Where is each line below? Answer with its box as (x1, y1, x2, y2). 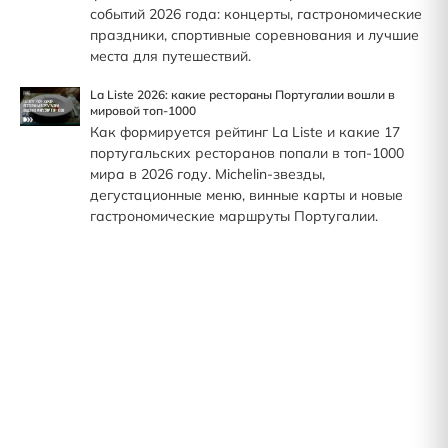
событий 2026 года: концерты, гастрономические (90, 4, 422, 23)
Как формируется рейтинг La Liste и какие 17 (90, 122, 400, 141)
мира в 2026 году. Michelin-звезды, (90, 164, 325, 183)
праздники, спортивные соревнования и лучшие (90, 25, 419, 44)
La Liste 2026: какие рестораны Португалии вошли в (90, 86, 395, 102)
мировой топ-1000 (90, 102, 196, 118)
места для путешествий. (90, 46, 251, 65)
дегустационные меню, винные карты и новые (90, 185, 403, 204)
